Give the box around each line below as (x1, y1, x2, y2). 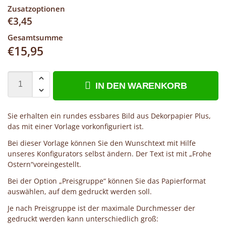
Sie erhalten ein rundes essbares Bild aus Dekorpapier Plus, (8, 110, 211, 121)
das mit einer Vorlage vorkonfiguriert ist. (8, 121, 144, 131)
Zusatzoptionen (8, 3, 65, 14)
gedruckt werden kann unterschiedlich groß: (8, 213, 158, 223)
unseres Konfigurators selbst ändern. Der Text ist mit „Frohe (8, 148, 211, 158)
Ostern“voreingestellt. (8, 159, 81, 169)
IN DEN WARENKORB (95, 80, 187, 91)
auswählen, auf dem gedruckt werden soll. (8, 186, 152, 196)
